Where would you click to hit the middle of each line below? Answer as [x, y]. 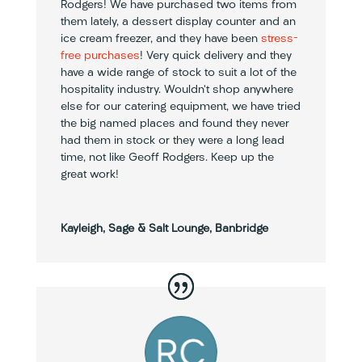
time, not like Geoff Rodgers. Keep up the [167, 158]
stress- [279, 40]
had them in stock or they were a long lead [172, 141]
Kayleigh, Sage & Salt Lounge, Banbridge [164, 229]
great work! [89, 175]
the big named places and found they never [175, 124]
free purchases [100, 57]
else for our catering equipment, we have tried [180, 107]
